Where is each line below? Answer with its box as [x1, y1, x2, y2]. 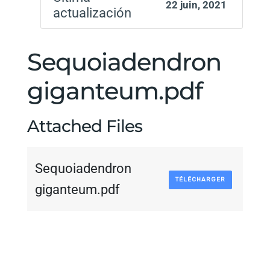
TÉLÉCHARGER [175, 175, 225, 183]
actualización [52, 5, 131, 21]
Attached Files [27, 116, 142, 137]
